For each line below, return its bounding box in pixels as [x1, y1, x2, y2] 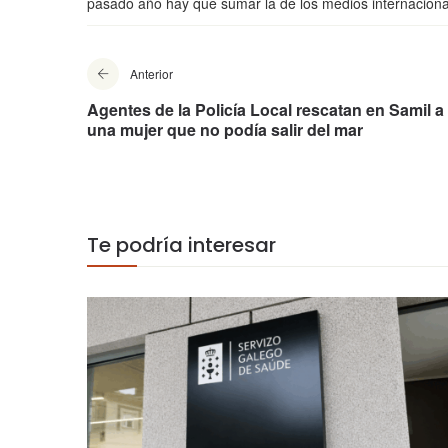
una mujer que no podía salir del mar [87, 118, 363, 142]
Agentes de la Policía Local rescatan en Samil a [87, 98, 444, 122]
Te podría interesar [87, 231, 276, 260]
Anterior [130, 65, 173, 83]
